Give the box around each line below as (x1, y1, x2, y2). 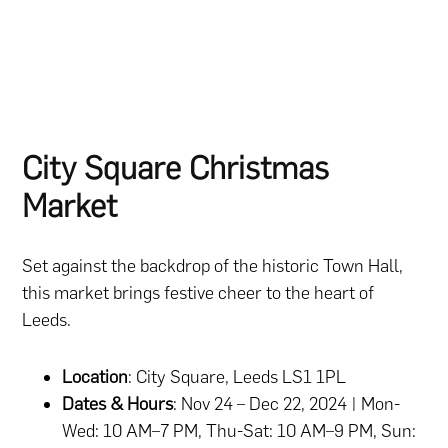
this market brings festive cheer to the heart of (22, 282, 375, 305)
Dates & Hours (62, 393, 174, 416)
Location (62, 366, 129, 389)
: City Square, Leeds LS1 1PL (128, 366, 347, 389)
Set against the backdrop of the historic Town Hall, (22, 255, 404, 278)
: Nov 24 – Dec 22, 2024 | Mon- (173, 393, 401, 416)
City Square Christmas (22, 148, 330, 187)
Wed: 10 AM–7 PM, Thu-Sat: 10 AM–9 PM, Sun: (62, 420, 417, 443)
